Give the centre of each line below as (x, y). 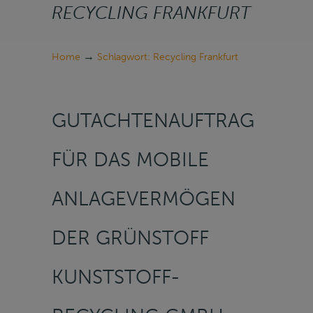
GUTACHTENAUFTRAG (153, 120)
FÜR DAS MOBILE (130, 159)
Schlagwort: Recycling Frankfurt (168, 57)
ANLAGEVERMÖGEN (144, 198)
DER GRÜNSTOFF (130, 238)
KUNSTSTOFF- (116, 277)
